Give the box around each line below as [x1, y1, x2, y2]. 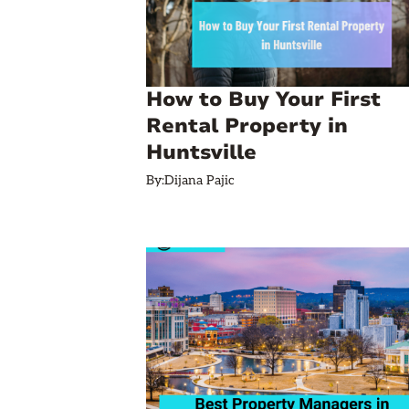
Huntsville [146, 139, 257, 166]
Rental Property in [146, 112, 348, 140]
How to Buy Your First [146, 86, 381, 113]
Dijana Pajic [164, 173, 235, 188]
